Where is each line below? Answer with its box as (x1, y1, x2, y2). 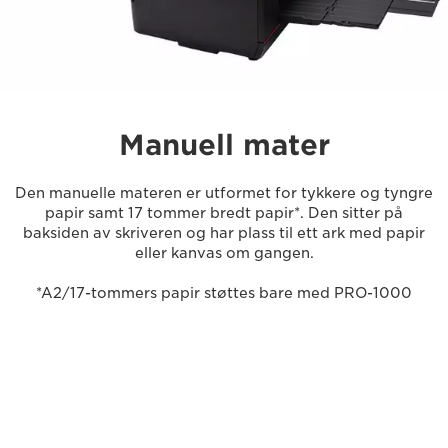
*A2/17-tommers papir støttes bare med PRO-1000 (36, 284, 412, 301)
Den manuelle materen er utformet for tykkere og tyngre (15, 184, 433, 201)
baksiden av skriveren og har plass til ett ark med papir (23, 224, 425, 241)
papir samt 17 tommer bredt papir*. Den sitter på (45, 204, 403, 221)
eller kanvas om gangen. (134, 244, 314, 261)
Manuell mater (118, 127, 330, 162)
